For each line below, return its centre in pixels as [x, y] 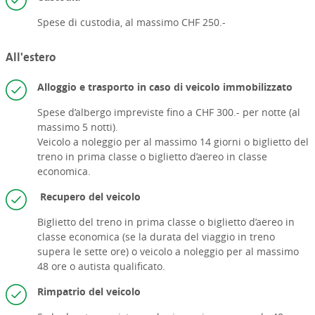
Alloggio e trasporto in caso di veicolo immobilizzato [165, 86]
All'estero [30, 57]
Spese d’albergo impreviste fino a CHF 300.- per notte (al [168, 112]
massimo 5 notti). [77, 127]
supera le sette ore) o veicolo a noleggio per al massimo [168, 251]
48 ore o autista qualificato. [101, 266]
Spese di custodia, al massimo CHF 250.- [133, 22]
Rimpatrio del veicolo [89, 291]
